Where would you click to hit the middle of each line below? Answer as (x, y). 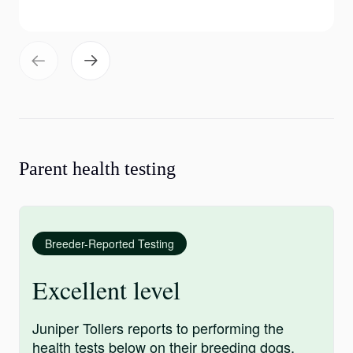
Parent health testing (97, 169)
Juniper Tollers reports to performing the (158, 328)
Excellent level (106, 290)
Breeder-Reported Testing (110, 243)
